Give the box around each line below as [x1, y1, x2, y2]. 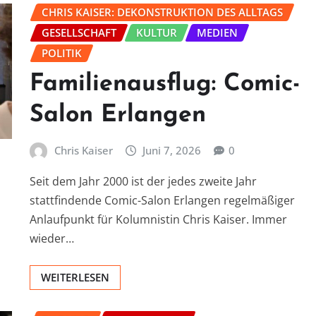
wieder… [30, 230, 74, 246]
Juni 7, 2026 [142, 142, 202, 157]
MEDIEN [197, 25, 238, 40]
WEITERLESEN [41, 269, 109, 284]
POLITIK [42, 46, 82, 61]
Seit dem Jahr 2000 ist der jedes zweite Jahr [30, 173, 257, 189]
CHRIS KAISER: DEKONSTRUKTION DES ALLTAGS [42, 5, 283, 20]
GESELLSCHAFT [42, 25, 116, 40]
